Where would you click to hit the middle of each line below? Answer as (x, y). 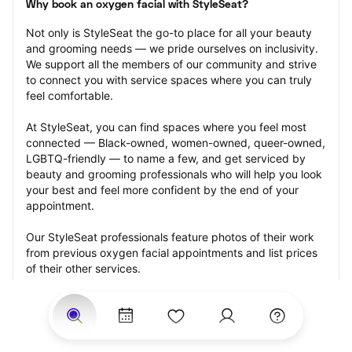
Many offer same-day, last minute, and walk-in (145, 300)
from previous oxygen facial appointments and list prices (172, 253)
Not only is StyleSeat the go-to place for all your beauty (169, 33)
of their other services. (83, 268)
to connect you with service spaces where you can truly (169, 80)
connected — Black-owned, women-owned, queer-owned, (176, 143)
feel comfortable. (70, 95)
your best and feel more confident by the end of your (162, 190)
